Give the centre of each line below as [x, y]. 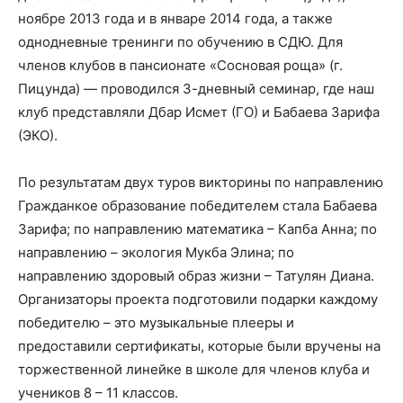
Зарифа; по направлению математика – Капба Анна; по [197, 228]
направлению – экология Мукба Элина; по [156, 252]
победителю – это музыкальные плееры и [156, 322]
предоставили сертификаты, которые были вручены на [199, 345]
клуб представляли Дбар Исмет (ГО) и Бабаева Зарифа [199, 112]
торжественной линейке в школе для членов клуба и [194, 369]
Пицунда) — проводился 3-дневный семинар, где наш [196, 88]
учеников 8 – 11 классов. [98, 392]
